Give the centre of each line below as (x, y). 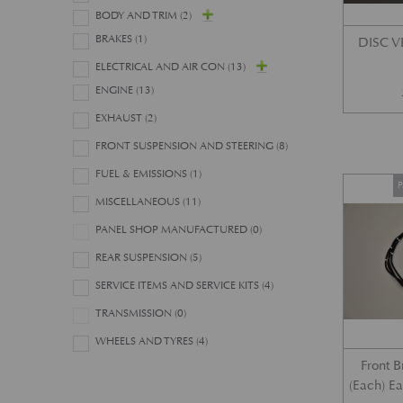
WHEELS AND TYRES (145, 341)
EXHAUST (119, 118)
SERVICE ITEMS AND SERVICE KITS (178, 286)
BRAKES (114, 39)
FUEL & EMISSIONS (142, 174)
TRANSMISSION (134, 313)
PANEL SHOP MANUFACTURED (172, 230)
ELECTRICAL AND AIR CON (161, 67)
